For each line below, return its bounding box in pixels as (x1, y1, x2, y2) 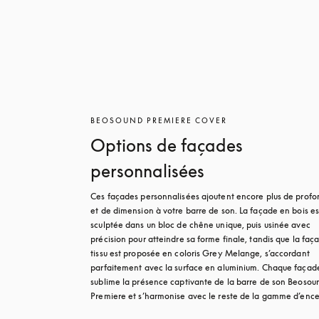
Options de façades (90, 135, 244, 155)
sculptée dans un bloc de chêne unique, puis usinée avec (90, 219, 310, 230)
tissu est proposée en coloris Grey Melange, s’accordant (90, 248, 310, 258)
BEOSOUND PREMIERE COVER (90, 116, 228, 125)
